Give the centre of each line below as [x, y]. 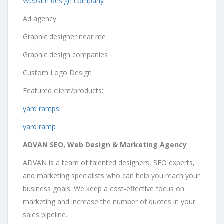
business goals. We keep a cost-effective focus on [104, 188]
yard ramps [41, 108]
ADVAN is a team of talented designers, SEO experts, [109, 162]
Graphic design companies [65, 54]
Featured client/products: [63, 90]
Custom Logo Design [58, 72]
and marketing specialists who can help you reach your [111, 175]
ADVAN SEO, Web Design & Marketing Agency [105, 144]
